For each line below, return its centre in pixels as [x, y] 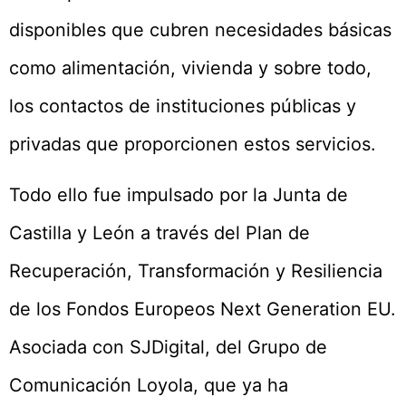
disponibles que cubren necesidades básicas [200, 29]
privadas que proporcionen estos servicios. [193, 144]
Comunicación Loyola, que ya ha [149, 386]
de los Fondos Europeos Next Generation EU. [203, 309]
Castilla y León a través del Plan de [159, 233]
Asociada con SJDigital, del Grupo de [168, 348]
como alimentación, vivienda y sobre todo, [190, 68]
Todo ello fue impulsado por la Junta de [179, 195]
